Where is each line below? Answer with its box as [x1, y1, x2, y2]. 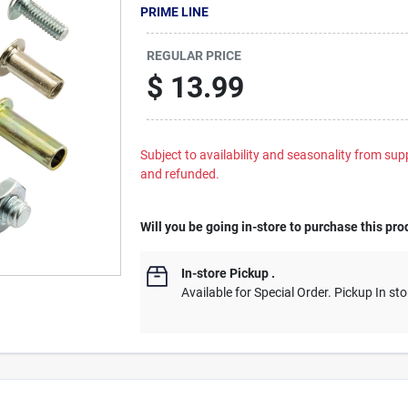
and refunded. [140, 167, 220, 181]
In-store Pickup [181, 266, 270, 280]
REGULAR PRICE [147, 47, 242, 63]
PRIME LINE [140, 4, 209, 19]
